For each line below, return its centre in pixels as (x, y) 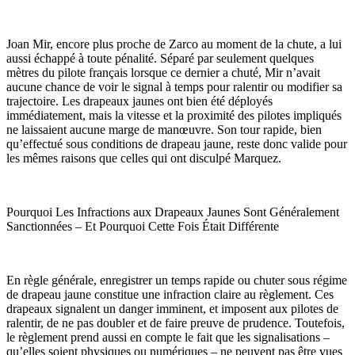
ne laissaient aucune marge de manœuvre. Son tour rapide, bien (164, 130)
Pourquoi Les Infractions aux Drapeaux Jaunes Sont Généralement (173, 212)
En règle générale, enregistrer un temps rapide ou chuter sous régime (177, 281)
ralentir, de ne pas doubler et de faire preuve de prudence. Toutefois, (176, 323)
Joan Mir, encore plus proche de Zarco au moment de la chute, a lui (174, 44)
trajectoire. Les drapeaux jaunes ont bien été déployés (139, 101)
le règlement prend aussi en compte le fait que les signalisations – (168, 338)
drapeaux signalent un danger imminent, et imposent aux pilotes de (172, 309)
